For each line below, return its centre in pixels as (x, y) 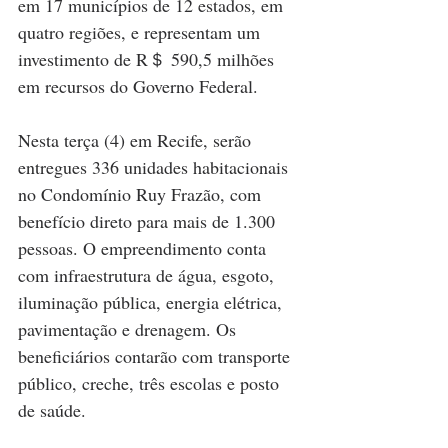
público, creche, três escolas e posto (151, 383)
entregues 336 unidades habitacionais (155, 167)
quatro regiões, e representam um (141, 32)
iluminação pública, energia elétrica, (152, 302)
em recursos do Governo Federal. (138, 86)
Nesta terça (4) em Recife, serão (137, 140)
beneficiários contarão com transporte (156, 356)
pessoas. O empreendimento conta (144, 248)
